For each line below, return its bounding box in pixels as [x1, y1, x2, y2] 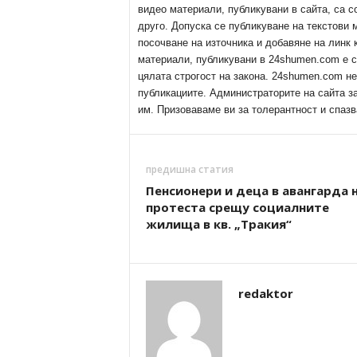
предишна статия [145, 163, 233, 176]
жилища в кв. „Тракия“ [145, 216, 292, 232]
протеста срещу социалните [145, 199, 329, 215]
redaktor [237, 285, 293, 301]
